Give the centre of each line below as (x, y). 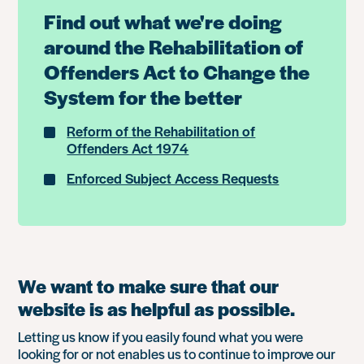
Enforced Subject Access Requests (173, 178)
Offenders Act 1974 (128, 148)
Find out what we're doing (163, 21)
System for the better (143, 97)
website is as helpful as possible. (157, 309)
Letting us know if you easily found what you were (161, 336)
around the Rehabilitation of (174, 46)
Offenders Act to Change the (177, 71)
